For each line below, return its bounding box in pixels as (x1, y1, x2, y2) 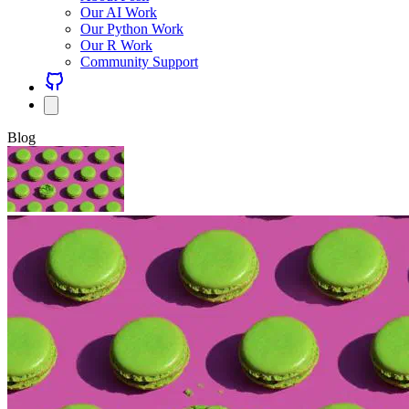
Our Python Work (80, 21, 184, 37)
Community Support (80, 54, 198, 69)
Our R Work (80, 37, 152, 53)
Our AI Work (80, 5, 157, 20)
